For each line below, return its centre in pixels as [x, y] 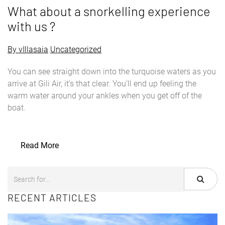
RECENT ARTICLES [52, 197]
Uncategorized [76, 49]
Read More [40, 145]
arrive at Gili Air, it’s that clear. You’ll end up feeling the [102, 83]
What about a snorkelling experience [109, 11]
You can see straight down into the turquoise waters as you [112, 71]
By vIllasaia [28, 49]
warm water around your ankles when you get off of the [105, 95]
